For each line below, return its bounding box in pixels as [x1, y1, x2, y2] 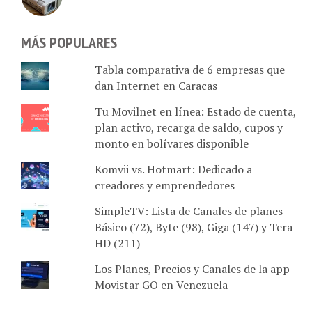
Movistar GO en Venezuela [94, 260, 228, 276]
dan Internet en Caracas [94, 61, 217, 77]
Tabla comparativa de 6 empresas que [94, 45, 285, 61]
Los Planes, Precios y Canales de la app [94, 244, 290, 260]
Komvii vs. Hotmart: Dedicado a [94, 145, 252, 161]
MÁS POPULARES [21, 15, 117, 36]
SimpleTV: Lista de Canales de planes [94, 187, 283, 203]
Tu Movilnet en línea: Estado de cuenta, [94, 87, 296, 103]
